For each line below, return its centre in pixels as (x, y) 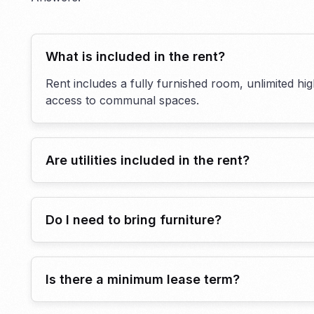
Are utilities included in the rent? (147, 161)
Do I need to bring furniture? (133, 220)
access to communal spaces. (122, 101)
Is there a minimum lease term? (142, 280)
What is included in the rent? (135, 57)
